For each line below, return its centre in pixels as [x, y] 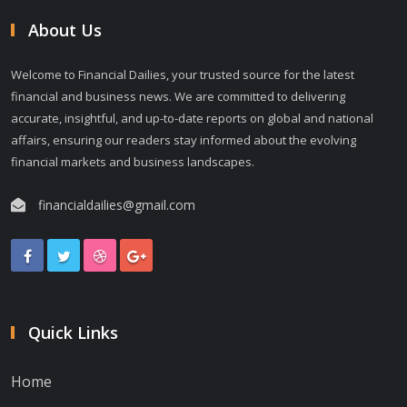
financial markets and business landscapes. [133, 161]
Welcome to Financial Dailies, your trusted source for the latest [183, 74]
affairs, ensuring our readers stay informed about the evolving [184, 139]
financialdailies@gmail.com [117, 204]
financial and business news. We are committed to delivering [178, 96]
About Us [65, 30]
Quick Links [73, 332]
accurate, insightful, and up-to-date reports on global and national [192, 118]
